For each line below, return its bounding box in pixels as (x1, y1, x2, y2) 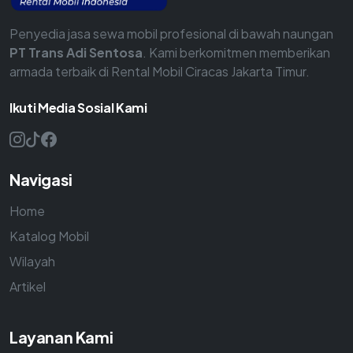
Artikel (9, 277, 46, 295)
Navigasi (9, 169, 72, 189)
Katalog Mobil (9, 227, 89, 244)
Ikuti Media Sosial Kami (9, 98, 147, 116)
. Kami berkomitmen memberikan (143, 43, 330, 61)
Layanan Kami (9, 326, 113, 347)
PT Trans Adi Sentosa (9, 43, 143, 61)
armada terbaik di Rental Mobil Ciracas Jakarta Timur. (9, 62, 310, 80)
